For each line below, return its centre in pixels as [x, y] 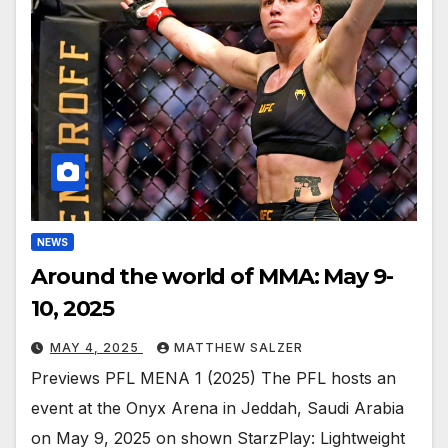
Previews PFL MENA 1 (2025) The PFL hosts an [213, 378]
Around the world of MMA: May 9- [212, 277]
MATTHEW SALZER [238, 348]
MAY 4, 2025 [96, 348]
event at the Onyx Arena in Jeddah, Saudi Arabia [217, 408]
